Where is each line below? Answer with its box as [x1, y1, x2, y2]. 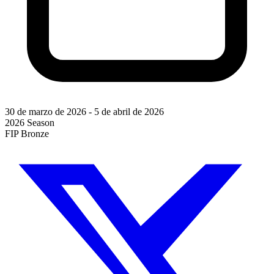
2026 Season [5, 117, 54, 128]
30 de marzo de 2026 [5, 106, 86, 117]
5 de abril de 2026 [94, 106, 164, 117]
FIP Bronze [5, 128, 49, 139]
